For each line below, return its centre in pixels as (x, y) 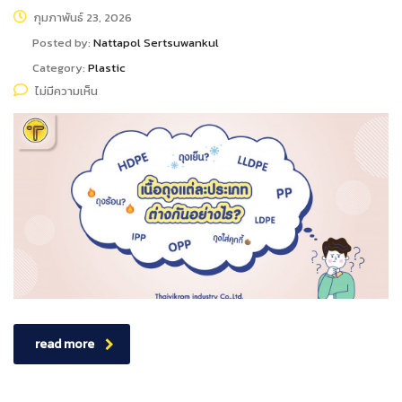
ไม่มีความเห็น (66, 91)
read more (65, 345)
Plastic (107, 68)
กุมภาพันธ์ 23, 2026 (82, 17)
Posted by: (63, 43)
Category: (60, 68)
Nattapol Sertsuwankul (156, 43)
